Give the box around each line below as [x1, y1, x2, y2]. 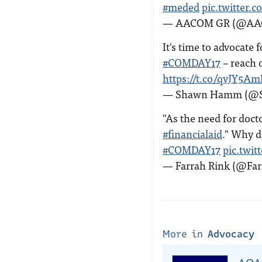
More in [163, 227, 208, 242]
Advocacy [208, 227, 254, 242]
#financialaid [163, 125, 222, 142]
